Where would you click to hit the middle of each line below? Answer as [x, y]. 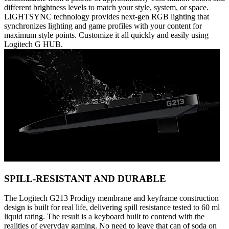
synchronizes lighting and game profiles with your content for [103, 26]
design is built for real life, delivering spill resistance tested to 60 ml [112, 208]
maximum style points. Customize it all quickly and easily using [106, 35]
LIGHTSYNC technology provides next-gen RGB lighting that [107, 17]
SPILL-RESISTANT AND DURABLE [85, 178]
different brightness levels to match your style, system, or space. [106, 8]
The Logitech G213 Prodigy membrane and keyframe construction [111, 198]
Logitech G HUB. [33, 44]
